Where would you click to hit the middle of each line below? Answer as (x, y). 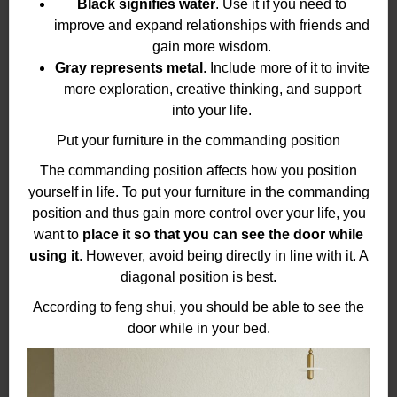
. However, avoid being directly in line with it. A (223, 255)
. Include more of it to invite (286, 67)
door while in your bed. (198, 328)
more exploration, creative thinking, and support (212, 89)
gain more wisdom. (212, 46)
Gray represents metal (128, 67)
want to (58, 234)
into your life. (212, 110)
